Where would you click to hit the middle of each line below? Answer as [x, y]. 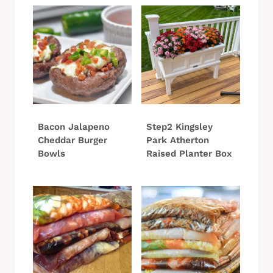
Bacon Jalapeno [74, 126]
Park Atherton [178, 140]
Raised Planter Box [189, 153]
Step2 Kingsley [179, 126]
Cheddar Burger [73, 140]
